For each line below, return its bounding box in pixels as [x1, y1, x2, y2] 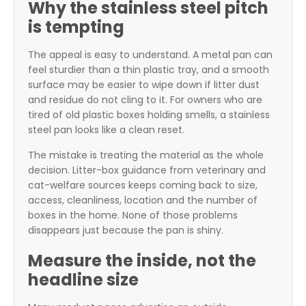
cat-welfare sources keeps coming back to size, [28, 178, 258, 193]
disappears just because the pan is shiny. [28, 223, 223, 238]
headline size [28, 268, 139, 292]
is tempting [28, 16, 124, 39]
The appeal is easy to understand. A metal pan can [28, 48, 273, 62]
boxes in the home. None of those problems [28, 208, 238, 223]
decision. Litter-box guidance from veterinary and [28, 163, 266, 178]
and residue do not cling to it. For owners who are [28, 93, 262, 107]
